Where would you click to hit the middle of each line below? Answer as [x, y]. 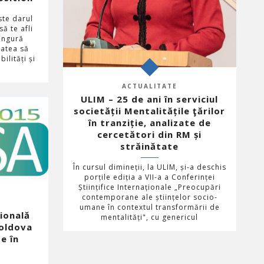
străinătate [150, 146]
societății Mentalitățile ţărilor [150, 110]
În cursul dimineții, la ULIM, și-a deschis [149, 167]
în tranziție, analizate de [149, 122]
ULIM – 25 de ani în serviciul [150, 99]
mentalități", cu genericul [150, 217]
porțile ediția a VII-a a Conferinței [149, 177]
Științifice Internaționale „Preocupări [149, 187]
